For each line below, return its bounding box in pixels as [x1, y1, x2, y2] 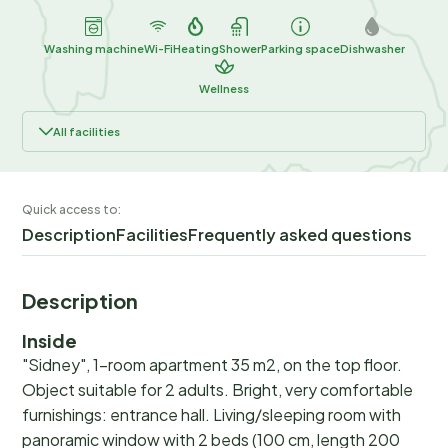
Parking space [260, 41, 340, 55]
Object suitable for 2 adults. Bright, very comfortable [22, 378, 413, 400]
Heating [172, 41, 219, 55]
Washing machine [43, 41, 144, 55]
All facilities [53, 124, 120, 138]
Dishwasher [339, 41, 405, 55]
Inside [22, 328, 77, 352]
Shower [218, 41, 261, 55]
